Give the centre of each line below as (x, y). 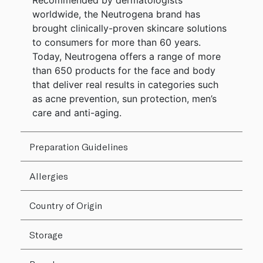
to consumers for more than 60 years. (117, 43)
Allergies (49, 176)
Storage (46, 235)
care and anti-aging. (77, 113)
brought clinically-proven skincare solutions (129, 28)
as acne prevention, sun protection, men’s (124, 99)
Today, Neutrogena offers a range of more (127, 57)
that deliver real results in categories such (125, 85)
